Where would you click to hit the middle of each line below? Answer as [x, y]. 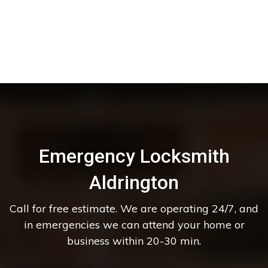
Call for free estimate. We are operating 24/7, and [134, 208]
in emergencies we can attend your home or [134, 224]
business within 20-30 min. [134, 240]
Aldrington [134, 182]
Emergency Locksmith [134, 156]
